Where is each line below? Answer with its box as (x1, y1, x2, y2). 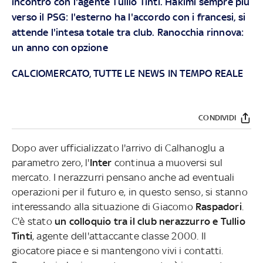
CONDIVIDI (198, 113, 236, 123)
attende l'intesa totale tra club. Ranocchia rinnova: (12, 26, 244, 38)
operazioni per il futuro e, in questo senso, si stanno (12, 186, 248, 198)
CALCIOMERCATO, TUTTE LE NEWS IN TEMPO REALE (12, 67, 244, 79)
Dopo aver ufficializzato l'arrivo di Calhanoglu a (12, 141, 224, 154)
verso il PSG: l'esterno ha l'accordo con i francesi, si (12, 11, 246, 23)
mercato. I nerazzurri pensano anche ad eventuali (12, 171, 235, 183)
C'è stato (12, 215, 55, 227)
